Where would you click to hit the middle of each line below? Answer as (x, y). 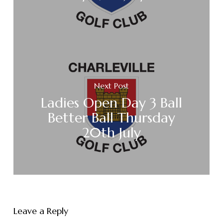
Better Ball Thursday (111, 118)
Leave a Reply (41, 211)
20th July (111, 133)
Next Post (111, 86)
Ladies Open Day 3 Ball (111, 103)
